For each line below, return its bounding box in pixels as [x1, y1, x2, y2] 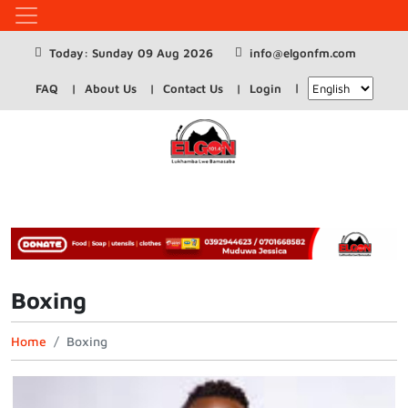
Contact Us [162, 81, 223, 96]
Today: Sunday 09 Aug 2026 [48, 46, 213, 60]
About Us [84, 81, 137, 96]
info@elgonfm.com [249, 46, 356, 60]
